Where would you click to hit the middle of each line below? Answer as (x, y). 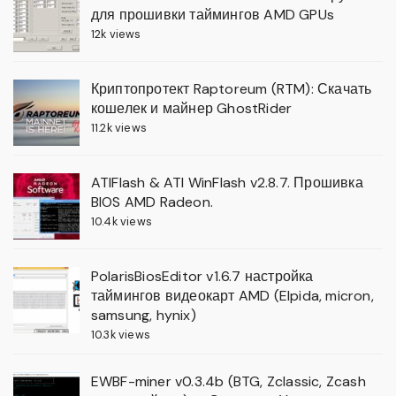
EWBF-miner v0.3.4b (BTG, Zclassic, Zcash (228, 382)
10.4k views (121, 222)
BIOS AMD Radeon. (152, 202)
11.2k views (118, 128)
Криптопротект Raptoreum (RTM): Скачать (231, 89)
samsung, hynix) (143, 316)
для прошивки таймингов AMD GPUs (212, 15)
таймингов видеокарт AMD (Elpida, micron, (232, 296)
